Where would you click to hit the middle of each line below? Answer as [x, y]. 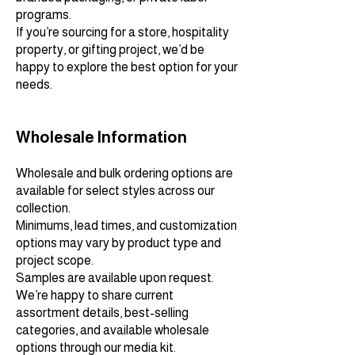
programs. [44, 15]
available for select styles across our [115, 191]
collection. [43, 208]
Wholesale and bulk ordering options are [124, 174]
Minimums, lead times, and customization [126, 226]
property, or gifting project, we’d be [110, 50]
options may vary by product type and [118, 243]
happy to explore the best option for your [127, 67]
